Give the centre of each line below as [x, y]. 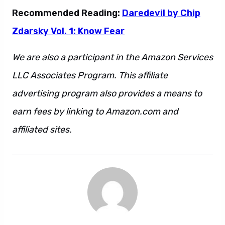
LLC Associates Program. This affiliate [90, 75]
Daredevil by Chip [161, 13]
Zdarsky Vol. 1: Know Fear [68, 31]
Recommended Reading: [67, 13]
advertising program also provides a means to [107, 93]
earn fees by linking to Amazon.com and [95, 111]
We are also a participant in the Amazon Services [113, 57]
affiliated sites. [42, 130]
